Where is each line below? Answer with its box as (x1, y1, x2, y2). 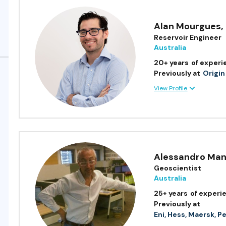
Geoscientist (154, 163, 202, 173)
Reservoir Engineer (154, 33, 222, 42)
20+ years (154, 58, 189, 68)
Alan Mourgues (154, 20, 221, 33)
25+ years (154, 188, 188, 198)
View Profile (154, 84, 188, 92)
